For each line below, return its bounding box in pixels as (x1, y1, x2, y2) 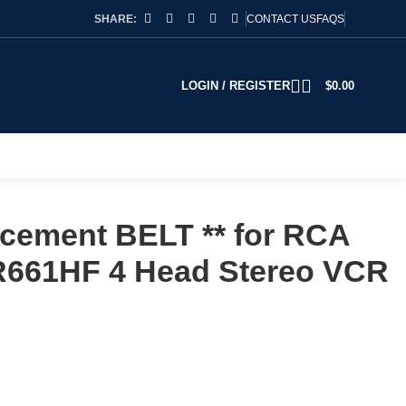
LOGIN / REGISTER (180, 79, 290, 92)
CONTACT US (246, 12, 316, 25)
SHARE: (93, 12, 137, 25)
